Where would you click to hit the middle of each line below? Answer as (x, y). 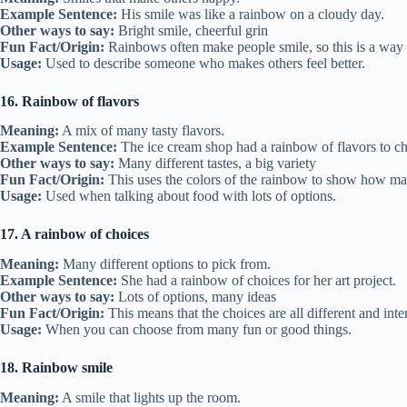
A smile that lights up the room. (150, 397)
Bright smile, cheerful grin (191, 30)
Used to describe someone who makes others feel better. (203, 63)
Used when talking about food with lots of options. (189, 196)
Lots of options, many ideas (195, 297)
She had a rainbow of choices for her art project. (257, 281)
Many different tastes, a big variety (215, 164)
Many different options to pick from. (165, 264)
